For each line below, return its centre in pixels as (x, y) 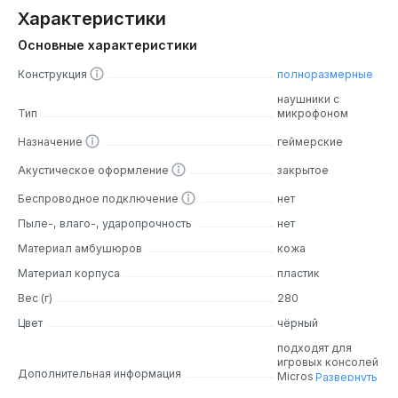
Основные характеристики (107, 45)
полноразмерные (326, 75)
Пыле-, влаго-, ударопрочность (105, 224)
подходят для (315, 348)
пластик (299, 274)
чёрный (298, 323)
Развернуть (346, 377)
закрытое (303, 171)
